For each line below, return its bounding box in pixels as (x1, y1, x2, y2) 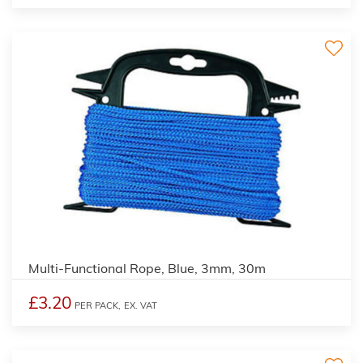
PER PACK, (75, 299, 121, 311)
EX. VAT (124, 299, 157, 311)
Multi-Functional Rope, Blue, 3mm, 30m (28, 259, 266, 276)
